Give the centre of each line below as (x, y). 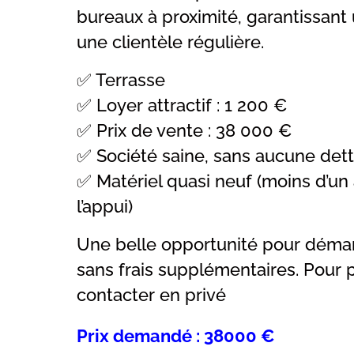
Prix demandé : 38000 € (176, 336)
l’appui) (105, 207)
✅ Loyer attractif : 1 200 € (182, 105)
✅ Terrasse (121, 80)
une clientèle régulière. (170, 42)
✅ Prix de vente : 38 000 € (184, 131)
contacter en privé (151, 295)
